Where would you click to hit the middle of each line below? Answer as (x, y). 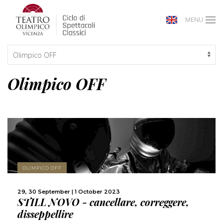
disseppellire (45, 214)
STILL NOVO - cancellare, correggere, (103, 202)
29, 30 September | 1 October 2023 (69, 192)
